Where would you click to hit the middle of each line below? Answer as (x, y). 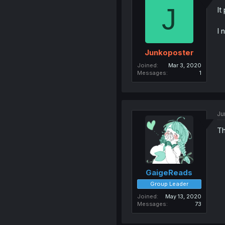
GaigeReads (169, 173)
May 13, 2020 (183, 197)
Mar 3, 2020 (185, 65)
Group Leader (169, 184)
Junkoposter (169, 52)
